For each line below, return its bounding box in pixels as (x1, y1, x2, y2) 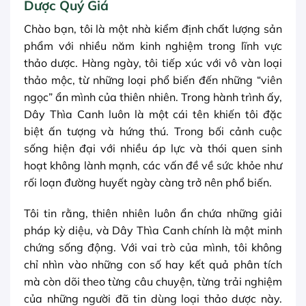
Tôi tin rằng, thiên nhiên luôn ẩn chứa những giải (24, 206, 282, 221)
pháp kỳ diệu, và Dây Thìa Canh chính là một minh (24, 223, 282, 238)
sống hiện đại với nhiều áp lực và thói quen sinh (24, 141, 282, 155)
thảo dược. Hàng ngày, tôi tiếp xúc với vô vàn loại (24, 55, 282, 70)
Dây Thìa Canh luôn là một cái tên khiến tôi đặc (24, 107, 282, 121)
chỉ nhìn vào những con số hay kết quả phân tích (24, 258, 282, 272)
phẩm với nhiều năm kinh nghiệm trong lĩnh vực (24, 38, 282, 53)
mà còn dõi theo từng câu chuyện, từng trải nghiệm (24, 275, 282, 289)
